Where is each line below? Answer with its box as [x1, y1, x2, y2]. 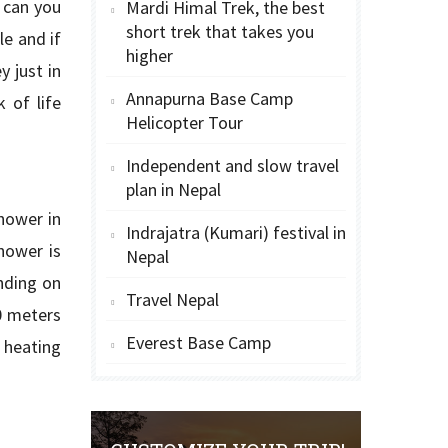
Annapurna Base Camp [126, 87, 293, 110]
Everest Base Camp [126, 331, 271, 354]
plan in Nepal [126, 178, 221, 201]
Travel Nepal [126, 288, 219, 311]
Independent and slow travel [126, 154, 339, 177]
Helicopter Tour [126, 111, 243, 134]
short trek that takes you [126, 20, 314, 43]
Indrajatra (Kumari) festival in [126, 221, 346, 244]
